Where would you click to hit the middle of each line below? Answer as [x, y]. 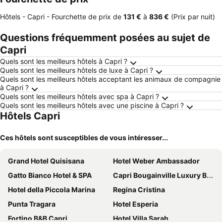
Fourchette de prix [81, 17]
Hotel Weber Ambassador [156, 161]
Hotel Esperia [136, 204]
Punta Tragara [32, 204]
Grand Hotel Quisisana [46, 161]
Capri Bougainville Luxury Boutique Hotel [160, 175]
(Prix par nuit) [192, 17]
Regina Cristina [139, 190]
